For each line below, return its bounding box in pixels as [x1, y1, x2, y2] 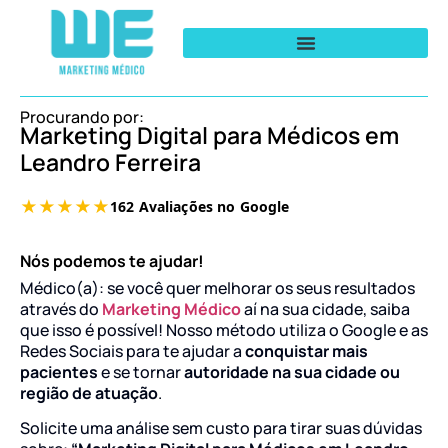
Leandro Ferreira [20, 145, 201, 178]
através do [20, 297, 99, 320]
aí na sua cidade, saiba [241, 297, 410, 320]
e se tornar [98, 360, 181, 383]
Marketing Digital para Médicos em [20, 118, 399, 151]
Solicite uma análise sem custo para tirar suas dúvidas [20, 417, 422, 440]
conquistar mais [245, 339, 368, 362]
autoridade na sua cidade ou [181, 360, 400, 383]
